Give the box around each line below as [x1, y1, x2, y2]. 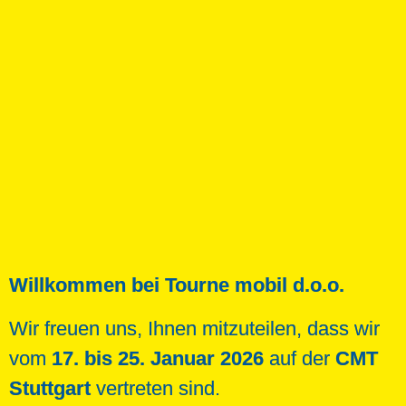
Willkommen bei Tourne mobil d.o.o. [9, 274, 344, 297]
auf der [264, 346, 335, 370]
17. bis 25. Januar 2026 [52, 346, 264, 370]
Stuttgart [9, 376, 91, 400]
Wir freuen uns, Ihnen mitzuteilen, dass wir [9, 316, 380, 340]
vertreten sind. [91, 376, 220, 400]
